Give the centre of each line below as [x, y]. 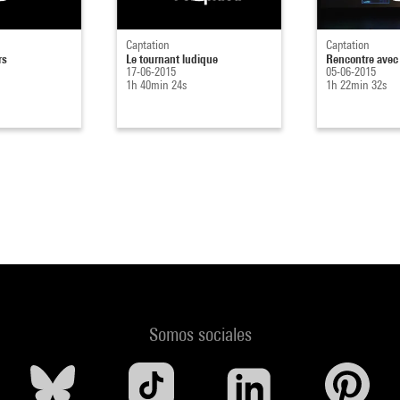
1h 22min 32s [357, 84]
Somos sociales [200, 334]
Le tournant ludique [172, 58]
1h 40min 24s [157, 84]
